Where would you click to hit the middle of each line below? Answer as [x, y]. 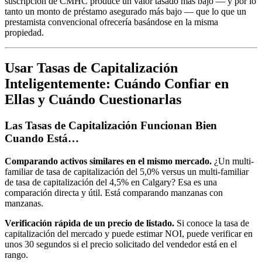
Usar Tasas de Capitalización [91, 68]
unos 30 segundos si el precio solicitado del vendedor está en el [121, 244]
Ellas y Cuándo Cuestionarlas [93, 100]
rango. [16, 254]
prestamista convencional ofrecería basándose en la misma [111, 22]
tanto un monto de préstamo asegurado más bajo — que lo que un [125, 12]
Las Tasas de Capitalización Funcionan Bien [111, 126]
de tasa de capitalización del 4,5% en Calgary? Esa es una [111, 182]
